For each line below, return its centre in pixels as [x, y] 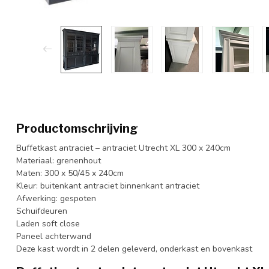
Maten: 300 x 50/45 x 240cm [70, 173]
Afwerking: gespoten [56, 198]
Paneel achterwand [54, 236]
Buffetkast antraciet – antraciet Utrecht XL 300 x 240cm [123, 148]
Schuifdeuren [42, 211]
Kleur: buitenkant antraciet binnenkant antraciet [108, 186]
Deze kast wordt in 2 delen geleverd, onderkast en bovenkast [134, 249]
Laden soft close [48, 223]
